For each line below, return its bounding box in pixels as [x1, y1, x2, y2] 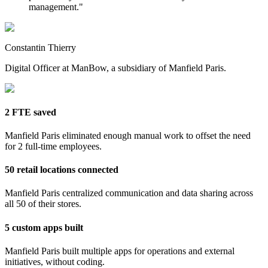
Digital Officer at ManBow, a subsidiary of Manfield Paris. [5, 63, 226, 74]
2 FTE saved [5, 106, 56, 117]
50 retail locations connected [5, 165, 118, 175]
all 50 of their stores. [5, 199, 81, 209]
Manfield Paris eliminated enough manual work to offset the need [5, 130, 251, 141]
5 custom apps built [5, 222, 83, 233]
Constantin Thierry [5, 42, 76, 53]
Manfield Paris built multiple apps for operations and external [5, 245, 234, 256]
